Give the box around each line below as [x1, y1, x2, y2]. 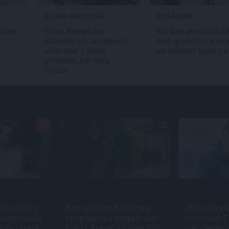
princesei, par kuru [44, 56, 109, 66]
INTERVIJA [185, 192, 224, 200]
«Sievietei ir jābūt [44, 46, 105, 56]
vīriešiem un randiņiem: [44, 36, 128, 47]
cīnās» [44, 65, 70, 76]
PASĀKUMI [156, 12, 195, 21]
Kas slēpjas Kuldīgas [65, 202, 150, 214]
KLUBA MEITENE [44, 12, 104, 21]
